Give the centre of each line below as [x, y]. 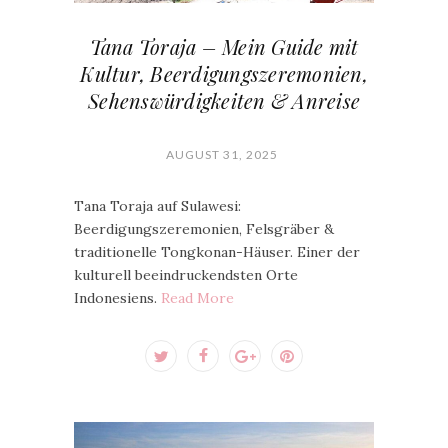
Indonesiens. [117, 298]
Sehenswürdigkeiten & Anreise [224, 100]
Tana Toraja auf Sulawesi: [157, 206]
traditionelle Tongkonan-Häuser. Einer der [217, 252]
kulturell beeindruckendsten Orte [186, 275]
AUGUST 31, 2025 [221, 154]
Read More [197, 298]
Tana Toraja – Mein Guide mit [224, 46]
